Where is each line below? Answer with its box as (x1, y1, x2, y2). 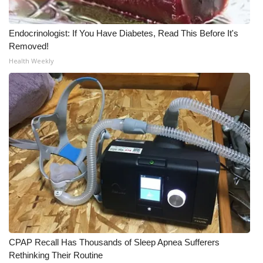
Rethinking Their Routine (9, 250, 103, 261)
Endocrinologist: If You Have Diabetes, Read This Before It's (9, 28, 238, 39)
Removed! (9, 41, 49, 52)
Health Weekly (9, 56, 54, 66)
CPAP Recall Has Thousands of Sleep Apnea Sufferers (9, 237, 220, 248)
